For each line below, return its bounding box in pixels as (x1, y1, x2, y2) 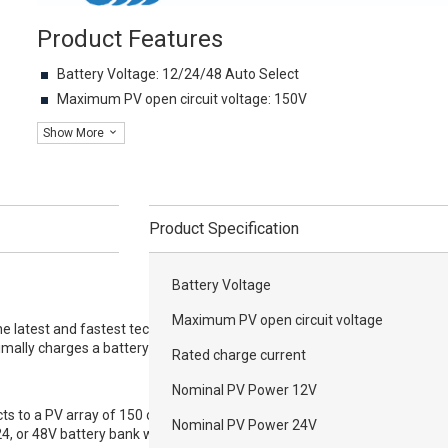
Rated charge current (172, 346, 307, 363)
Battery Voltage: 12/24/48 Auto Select (57, 65, 300, 82)
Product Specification (149, 218, 300, 238)
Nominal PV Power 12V (172, 381, 318, 398)
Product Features (37, 24, 224, 53)
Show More (43, 125, 108, 140)
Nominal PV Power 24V (172, 416, 318, 433)
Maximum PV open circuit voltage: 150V (57, 90, 308, 107)
